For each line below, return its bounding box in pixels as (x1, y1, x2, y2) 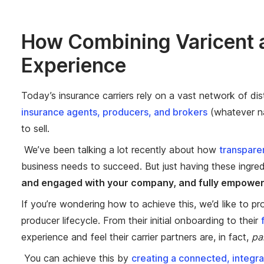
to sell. (21, 123, 52, 135)
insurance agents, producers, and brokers (21, 106, 207, 118)
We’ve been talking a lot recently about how (21, 144, 219, 156)
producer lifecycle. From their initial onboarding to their (21, 214, 261, 227)
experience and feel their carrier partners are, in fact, (21, 231, 252, 243)
